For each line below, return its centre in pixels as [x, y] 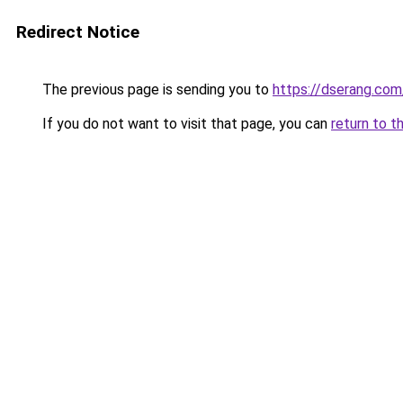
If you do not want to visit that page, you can [185, 124]
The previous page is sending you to [156, 90]
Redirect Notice [78, 32]
